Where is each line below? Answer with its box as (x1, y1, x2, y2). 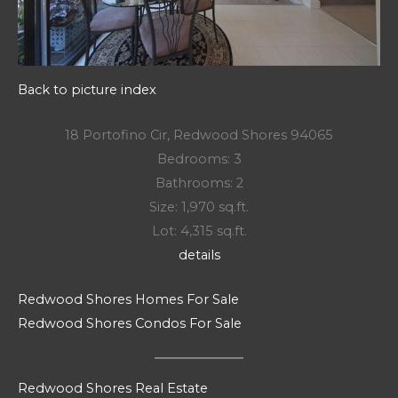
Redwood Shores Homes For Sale (18, 291, 239, 308)
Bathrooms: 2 (155, 174, 243, 191)
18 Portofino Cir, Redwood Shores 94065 (65, 126, 333, 143)
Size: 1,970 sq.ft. (149, 198, 249, 215)
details (178, 246, 220, 263)
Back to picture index (18, 82, 156, 99)
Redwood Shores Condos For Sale (18, 315, 242, 332)
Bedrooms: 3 (156, 150, 242, 167)
